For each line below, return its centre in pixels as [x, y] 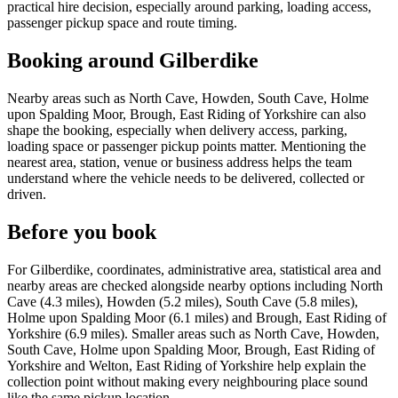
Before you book [82, 232]
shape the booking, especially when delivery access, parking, [177, 131]
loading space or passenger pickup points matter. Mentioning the [187, 147]
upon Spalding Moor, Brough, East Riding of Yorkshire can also [187, 115]
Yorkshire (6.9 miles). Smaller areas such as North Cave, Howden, [193, 333]
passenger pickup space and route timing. [122, 23]
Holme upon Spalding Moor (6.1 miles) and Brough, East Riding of [197, 317]
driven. [27, 195]
